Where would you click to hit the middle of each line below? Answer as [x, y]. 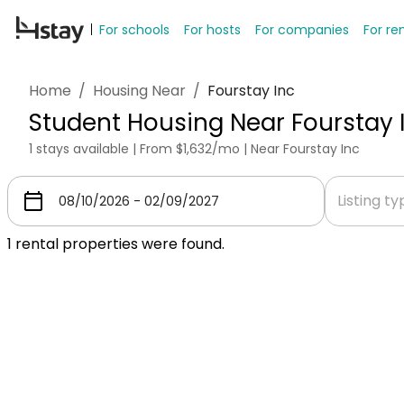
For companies [302, 29]
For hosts [212, 29]
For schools [134, 29]
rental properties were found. [118, 244]
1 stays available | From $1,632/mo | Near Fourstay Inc [194, 149]
